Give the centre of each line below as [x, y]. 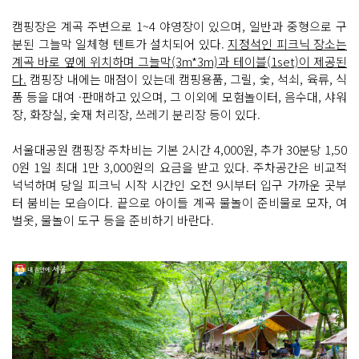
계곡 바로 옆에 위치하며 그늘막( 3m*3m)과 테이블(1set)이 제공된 [179, 62]
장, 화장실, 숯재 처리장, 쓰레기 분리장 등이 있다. [136, 115]
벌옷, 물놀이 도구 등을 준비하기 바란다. [113, 220]
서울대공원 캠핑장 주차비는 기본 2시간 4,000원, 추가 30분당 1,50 [179, 150]
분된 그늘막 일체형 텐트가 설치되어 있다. [120, 44]
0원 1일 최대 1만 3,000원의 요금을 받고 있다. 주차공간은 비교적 [179, 167]
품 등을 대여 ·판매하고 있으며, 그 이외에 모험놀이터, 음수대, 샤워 [179, 97]
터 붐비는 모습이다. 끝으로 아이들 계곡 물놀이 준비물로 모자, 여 [179, 203]
